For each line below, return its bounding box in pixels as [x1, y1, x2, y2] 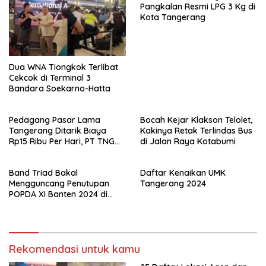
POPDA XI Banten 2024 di [9, 189, 107, 200]
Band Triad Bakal [9, 167, 78, 179]
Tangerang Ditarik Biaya [9, 125, 106, 137]
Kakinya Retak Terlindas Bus [140, 125, 252, 137]
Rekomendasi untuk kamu [9, 242, 140, 256]
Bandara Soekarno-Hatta [9, 83, 110, 94]
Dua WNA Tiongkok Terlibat [9, 62, 118, 73]
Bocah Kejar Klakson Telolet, [140, 115, 252, 126]
